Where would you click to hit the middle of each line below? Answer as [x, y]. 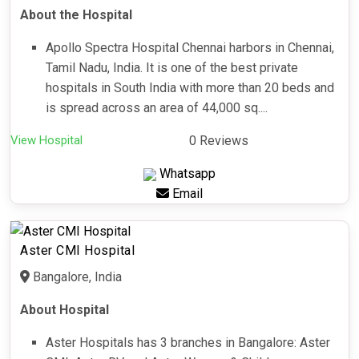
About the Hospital [78, 15]
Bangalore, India [76, 277]
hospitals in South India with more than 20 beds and [190, 88]
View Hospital [46, 141]
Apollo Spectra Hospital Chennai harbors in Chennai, [190, 48]
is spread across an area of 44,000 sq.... [157, 108]
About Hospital [65, 310]
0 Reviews [219, 141]
